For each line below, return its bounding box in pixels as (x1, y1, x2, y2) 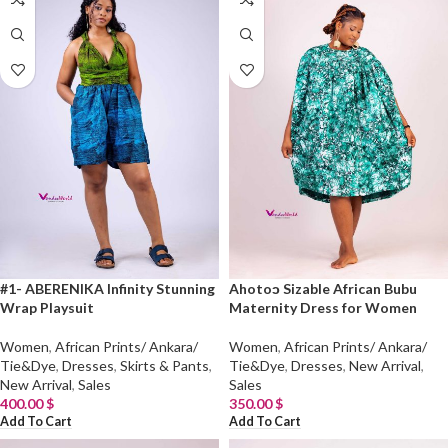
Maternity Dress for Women (229, 299, 417, 317)
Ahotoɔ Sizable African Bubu (229, 280, 417, 298)
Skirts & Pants (120, 357, 209, 375)
